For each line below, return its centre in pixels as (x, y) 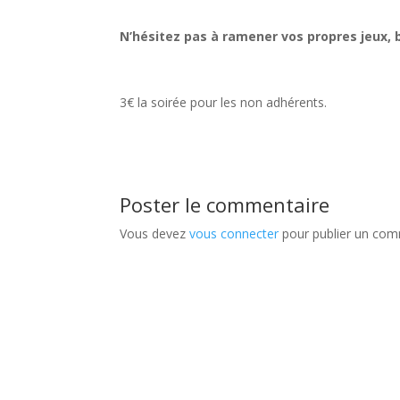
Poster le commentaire (225, 205)
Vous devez (155, 234)
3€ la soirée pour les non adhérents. (224, 103)
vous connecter (234, 234)
